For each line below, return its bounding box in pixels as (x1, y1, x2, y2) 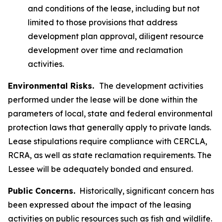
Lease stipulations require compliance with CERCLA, (8, 136, 207, 146)
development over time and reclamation (28, 45, 183, 55)
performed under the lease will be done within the (8, 95, 198, 105)
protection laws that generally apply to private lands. (8, 122, 211, 132)
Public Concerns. (8, 186, 75, 196)
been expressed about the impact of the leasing (8, 200, 191, 210)
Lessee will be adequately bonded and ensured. (8, 164, 193, 174)
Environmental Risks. (8, 81, 99, 91)
